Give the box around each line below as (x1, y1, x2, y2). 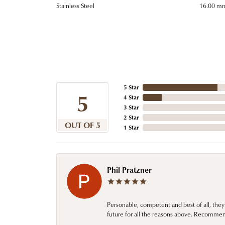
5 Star (124, 82, 139, 91)
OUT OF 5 (64, 119, 100, 131)
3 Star (124, 102, 139, 111)
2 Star (124, 113, 139, 122)
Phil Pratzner (107, 164, 152, 175)
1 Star (124, 123, 139, 132)
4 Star (124, 92, 139, 101)
